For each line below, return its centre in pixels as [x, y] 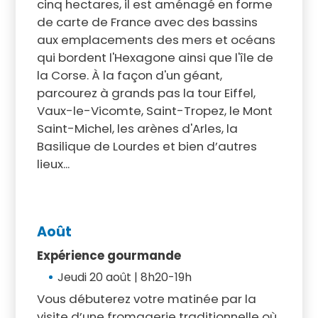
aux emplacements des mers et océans [156, 39]
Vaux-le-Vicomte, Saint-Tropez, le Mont [154, 110]
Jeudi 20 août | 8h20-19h [126, 277]
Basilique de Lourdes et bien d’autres [147, 146]
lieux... [53, 164]
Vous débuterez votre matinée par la [146, 298]
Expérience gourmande [109, 255]
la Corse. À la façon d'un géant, [129, 75]
